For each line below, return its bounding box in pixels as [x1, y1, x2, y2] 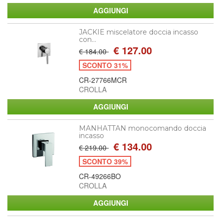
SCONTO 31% [82, 60, 128, 70]
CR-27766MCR [79, 74, 127, 85]
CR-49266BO [79, 171, 121, 181]
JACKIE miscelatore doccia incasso [79, 27, 199, 37]
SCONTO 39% [82, 156, 128, 166]
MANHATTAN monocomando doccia [79, 123, 207, 133]
